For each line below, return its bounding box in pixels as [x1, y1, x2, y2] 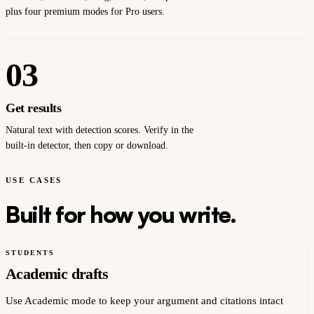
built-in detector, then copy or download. [6, 139, 168, 151]
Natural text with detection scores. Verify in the [6, 124, 193, 135]
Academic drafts [6, 264, 108, 282]
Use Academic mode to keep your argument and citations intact [6, 294, 283, 306]
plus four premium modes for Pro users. [6, 6, 165, 17]
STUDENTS [6, 248, 55, 257]
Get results [6, 100, 62, 115]
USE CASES [6, 175, 62, 184]
